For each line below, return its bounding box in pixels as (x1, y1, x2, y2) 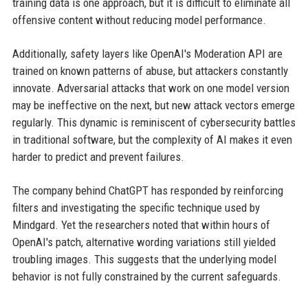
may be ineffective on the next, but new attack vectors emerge (12, 98, 295, 112)
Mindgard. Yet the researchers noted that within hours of (12, 217, 270, 232)
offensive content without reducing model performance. (12, 12, 266, 27)
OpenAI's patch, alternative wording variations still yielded (12, 234, 276, 249)
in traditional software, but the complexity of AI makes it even (12, 132, 292, 146)
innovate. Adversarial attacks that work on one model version (12, 80, 289, 95)
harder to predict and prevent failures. (12, 149, 184, 164)
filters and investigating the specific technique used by (12, 200, 260, 214)
